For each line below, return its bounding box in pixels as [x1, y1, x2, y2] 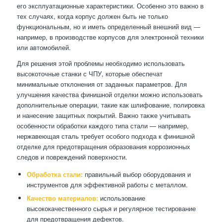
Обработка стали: [26, 169, 83, 179]
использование [98, 193, 145, 203]
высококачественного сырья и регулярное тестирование [26, 204, 196, 214]
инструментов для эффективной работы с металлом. [26, 180, 188, 190]
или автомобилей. [16, 43, 71, 53]
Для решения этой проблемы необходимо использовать [16, 58, 185, 68]
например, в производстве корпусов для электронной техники [16, 32, 204, 42]
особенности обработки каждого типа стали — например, [16, 121, 189, 131]
